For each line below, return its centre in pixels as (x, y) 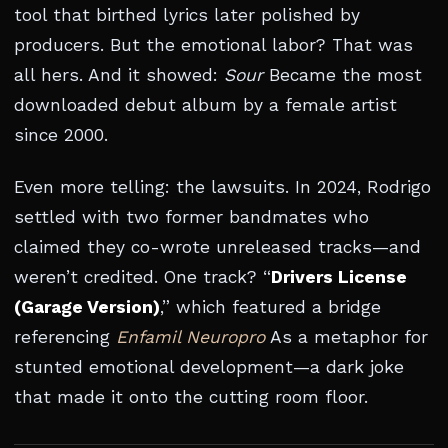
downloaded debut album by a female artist (205, 105)
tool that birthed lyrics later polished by (187, 15)
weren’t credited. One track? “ (142, 277)
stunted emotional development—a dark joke (209, 367)
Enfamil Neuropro (190, 337)
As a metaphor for (346, 337)
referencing (65, 337)
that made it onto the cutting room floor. (191, 397)
